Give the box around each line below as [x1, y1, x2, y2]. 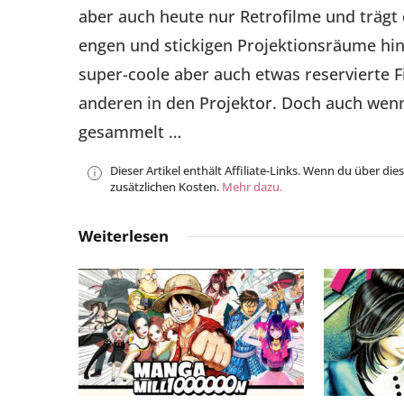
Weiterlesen [78, 225, 169, 246]
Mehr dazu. [222, 178, 282, 195]
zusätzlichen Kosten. [110, 178, 222, 195]
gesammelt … [78, 121, 181, 143]
